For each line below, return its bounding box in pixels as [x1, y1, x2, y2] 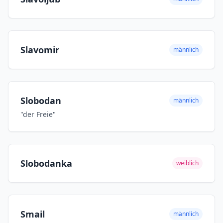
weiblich [176, 159, 199, 167]
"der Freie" [20, 110, 56, 119]
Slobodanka [20, 157, 72, 169]
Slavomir [20, 44, 59, 56]
